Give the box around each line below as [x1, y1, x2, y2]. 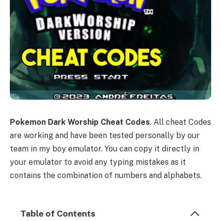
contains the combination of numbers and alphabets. [10, 170, 202, 180]
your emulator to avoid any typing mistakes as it [10, 157, 186, 167]
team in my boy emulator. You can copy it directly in [10, 144, 199, 153]
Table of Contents [20, 208, 95, 219]
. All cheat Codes [150, 117, 211, 127]
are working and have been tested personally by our [10, 130, 200, 140]
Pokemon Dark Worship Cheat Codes [10, 117, 150, 127]
